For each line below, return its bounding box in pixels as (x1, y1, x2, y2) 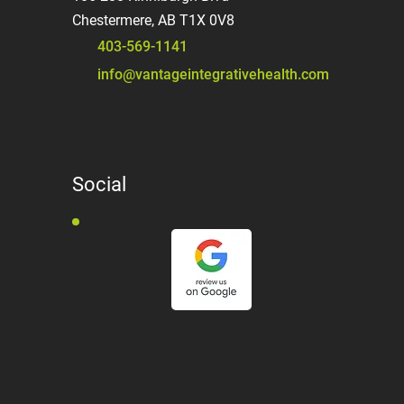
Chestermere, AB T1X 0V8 (72, 12, 234, 29)
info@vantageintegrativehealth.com (97, 66, 329, 83)
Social (72, 173, 126, 196)
